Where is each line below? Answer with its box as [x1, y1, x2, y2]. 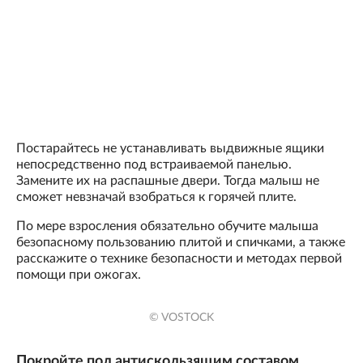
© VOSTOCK [149, 312, 214, 324]
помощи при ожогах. [16, 267, 141, 281]
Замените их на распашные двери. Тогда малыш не [16, 173, 319, 187]
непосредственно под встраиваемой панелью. [16, 157, 292, 171]
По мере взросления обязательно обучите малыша [16, 219, 318, 233]
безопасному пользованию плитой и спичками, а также [16, 235, 345, 249]
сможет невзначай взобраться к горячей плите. [16, 190, 297, 203]
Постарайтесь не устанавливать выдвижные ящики [16, 141, 324, 155]
